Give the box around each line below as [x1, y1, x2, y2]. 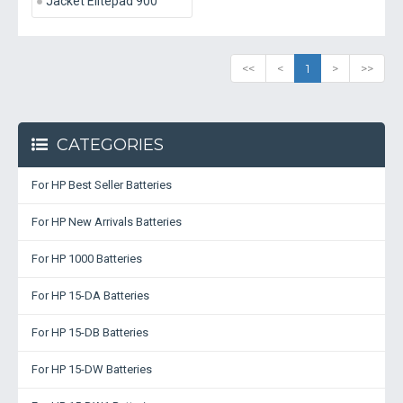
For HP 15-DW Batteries [31, 363, 152, 376]
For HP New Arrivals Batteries [31, 215, 182, 228]
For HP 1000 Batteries [31, 252, 142, 265]
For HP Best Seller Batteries [31, 178, 172, 192]
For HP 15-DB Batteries [31, 326, 148, 339]
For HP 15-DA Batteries [31, 289, 149, 302]
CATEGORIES [57, 135, 164, 155]
